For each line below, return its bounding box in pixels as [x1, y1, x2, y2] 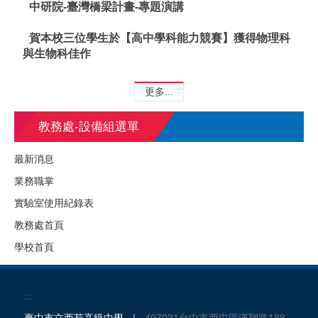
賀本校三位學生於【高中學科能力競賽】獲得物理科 [29, 31, 291, 44]
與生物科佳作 [22, 47, 91, 60]
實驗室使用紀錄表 [14, 197, 94, 209]
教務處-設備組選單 [38, 120, 139, 134]
